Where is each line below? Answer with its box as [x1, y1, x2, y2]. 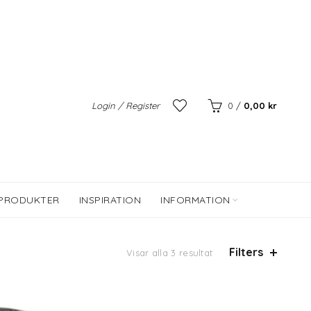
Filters [229, 245, 264, 259]
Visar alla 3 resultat [126, 247, 213, 258]
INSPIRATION [78, 194, 142, 206]
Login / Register [91, 100, 160, 111]
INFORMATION [160, 194, 230, 206]
